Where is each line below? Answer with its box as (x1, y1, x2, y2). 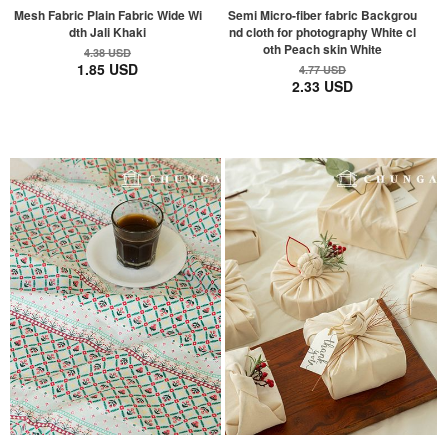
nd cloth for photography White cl (229, 23, 417, 42)
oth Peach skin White (263, 40, 383, 59)
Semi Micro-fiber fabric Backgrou (228, 6, 418, 25)
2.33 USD (292, 76, 354, 97)
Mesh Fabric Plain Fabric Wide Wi (13, 6, 202, 25)
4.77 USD (299, 62, 347, 78)
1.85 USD (77, 59, 139, 80)
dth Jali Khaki (69, 23, 147, 42)
